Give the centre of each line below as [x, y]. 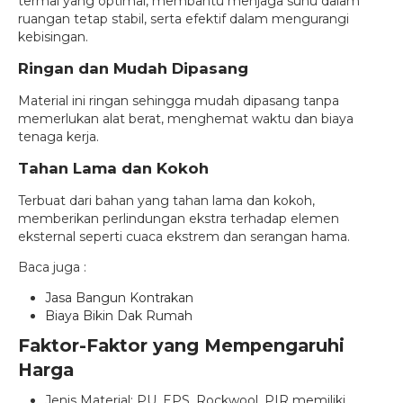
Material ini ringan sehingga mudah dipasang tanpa [179, 100]
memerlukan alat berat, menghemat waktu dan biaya [186, 118]
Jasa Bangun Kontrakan [119, 297]
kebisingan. [53, 36]
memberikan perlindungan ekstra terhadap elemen [179, 218]
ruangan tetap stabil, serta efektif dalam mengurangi [184, 18]
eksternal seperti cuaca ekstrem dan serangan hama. [184, 236]
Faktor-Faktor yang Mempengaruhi [181, 345]
